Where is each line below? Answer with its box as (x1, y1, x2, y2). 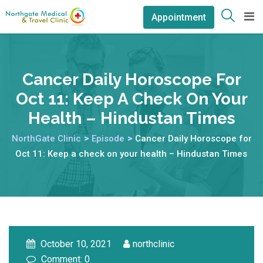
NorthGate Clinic (11, 133, 81, 144)
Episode (91, 133, 124, 144)
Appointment (151, 12, 206, 23)
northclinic (133, 238, 174, 249)
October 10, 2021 (38, 238, 112, 249)
